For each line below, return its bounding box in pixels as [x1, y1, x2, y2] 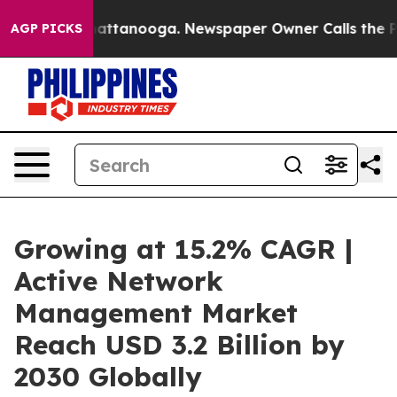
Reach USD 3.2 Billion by [14, 328, 345, 362]
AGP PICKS [11, 20, 82, 36]
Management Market [14, 296, 298, 330]
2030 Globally [14, 360, 202, 393]
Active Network [14, 264, 223, 298]
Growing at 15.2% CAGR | [14, 232, 353, 266]
